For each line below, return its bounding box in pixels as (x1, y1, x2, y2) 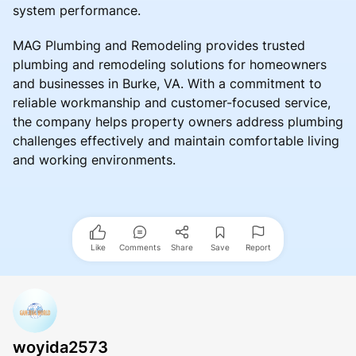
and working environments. (13, 151, 176, 168)
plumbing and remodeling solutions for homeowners (13, 56, 327, 72)
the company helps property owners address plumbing (13, 113, 343, 130)
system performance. (13, 2, 141, 18)
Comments (119, 242, 161, 252)
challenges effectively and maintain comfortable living (13, 132, 339, 149)
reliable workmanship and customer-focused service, (13, 94, 331, 110)
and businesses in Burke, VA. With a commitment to (13, 75, 322, 91)
